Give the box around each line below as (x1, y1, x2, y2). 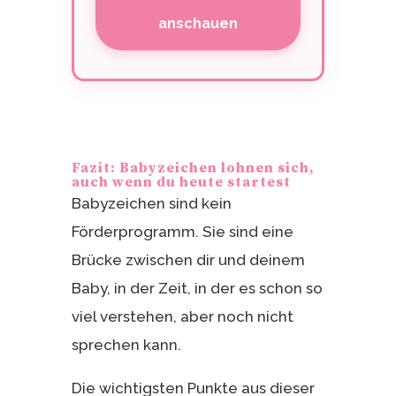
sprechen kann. (71, 335, 181, 354)
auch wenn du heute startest (71, 172, 291, 191)
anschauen (157, 14, 238, 32)
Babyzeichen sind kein (71, 194, 232, 212)
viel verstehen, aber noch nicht (71, 307, 293, 325)
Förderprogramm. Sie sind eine (71, 222, 293, 240)
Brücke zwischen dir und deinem (71, 250, 305, 269)
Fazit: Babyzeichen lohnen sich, (71, 158, 315, 177)
